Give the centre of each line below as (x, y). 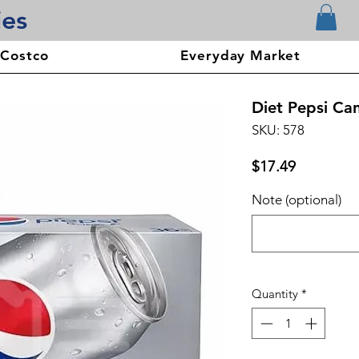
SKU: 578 (278, 130)
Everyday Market (241, 56)
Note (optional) (296, 200)
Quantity (275, 294)
